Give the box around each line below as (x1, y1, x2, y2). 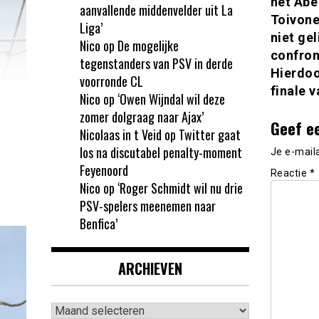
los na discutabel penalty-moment (80, 142, 242, 162)
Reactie (270, 167, 310, 179)
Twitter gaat (179, 125, 241, 144)
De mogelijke (117, 36, 179, 55)
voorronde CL (80, 71, 143, 90)
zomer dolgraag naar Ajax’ (80, 107, 204, 126)
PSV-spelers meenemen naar (80, 196, 216, 215)
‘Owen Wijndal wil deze (117, 89, 225, 108)
